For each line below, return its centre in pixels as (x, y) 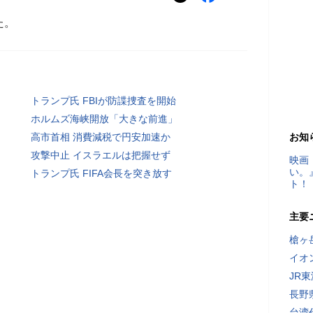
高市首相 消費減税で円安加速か (101, 137)
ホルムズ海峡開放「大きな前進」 (104, 119)
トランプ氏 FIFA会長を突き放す (101, 173)
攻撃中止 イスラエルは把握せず (101, 155)
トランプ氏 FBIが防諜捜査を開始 (103, 101)
